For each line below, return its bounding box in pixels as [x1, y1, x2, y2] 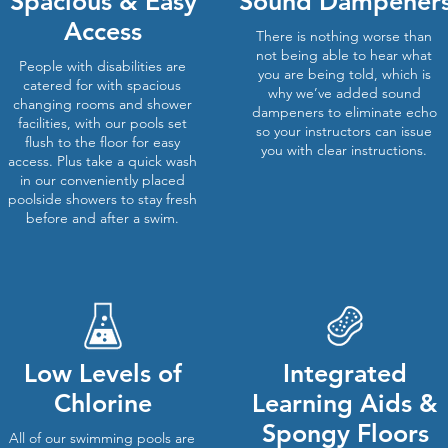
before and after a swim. [25, 209, 179, 227]
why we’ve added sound [267, 84, 421, 102]
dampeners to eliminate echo [251, 103, 437, 121]
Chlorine [54, 388, 152, 418]
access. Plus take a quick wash [7, 152, 197, 170]
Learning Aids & [252, 388, 438, 418]
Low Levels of [24, 358, 182, 388]
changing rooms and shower [12, 95, 192, 113]
